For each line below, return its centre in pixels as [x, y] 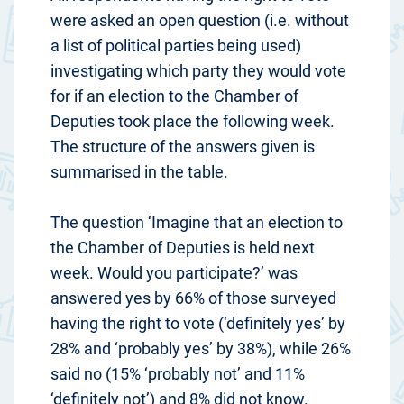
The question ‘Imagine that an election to [197, 223]
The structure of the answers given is [183, 147]
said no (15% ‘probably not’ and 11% [178, 374]
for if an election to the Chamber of [174, 96]
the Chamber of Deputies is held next [183, 248]
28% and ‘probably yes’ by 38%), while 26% [201, 349]
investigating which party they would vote [198, 71]
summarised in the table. [139, 172]
